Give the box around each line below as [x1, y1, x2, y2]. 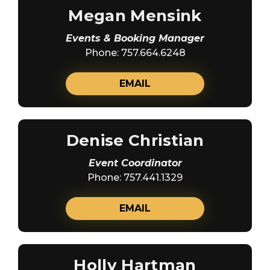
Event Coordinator [88, 157, 182, 169]
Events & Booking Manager [66, 32, 204, 44]
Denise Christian [66, 130, 204, 150]
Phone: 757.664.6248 [84, 46, 186, 58]
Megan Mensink [68, 5, 202, 25]
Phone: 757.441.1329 [87, 171, 183, 183]
